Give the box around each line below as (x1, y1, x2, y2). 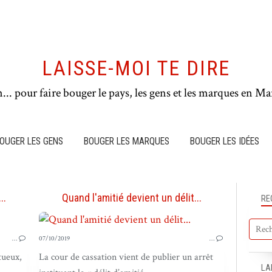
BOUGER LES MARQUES (84, 135, 169, 147)
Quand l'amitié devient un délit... (61, 191, 202, 204)
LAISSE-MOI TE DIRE (42, 56, 230, 80)
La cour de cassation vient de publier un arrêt (39, 251, 213, 263)
